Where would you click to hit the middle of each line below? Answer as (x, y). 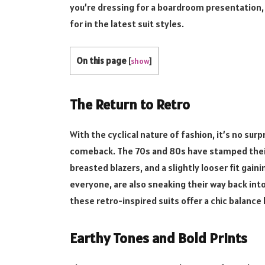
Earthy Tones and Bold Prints (158, 238)
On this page (101, 60)
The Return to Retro (130, 105)
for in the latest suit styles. (127, 24)
